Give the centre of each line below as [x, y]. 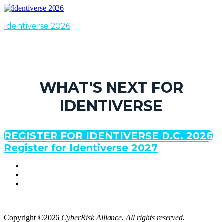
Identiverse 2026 [37, 26]
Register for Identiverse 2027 [81, 148]
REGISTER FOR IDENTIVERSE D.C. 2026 [108, 136]
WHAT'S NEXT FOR [111, 87]
